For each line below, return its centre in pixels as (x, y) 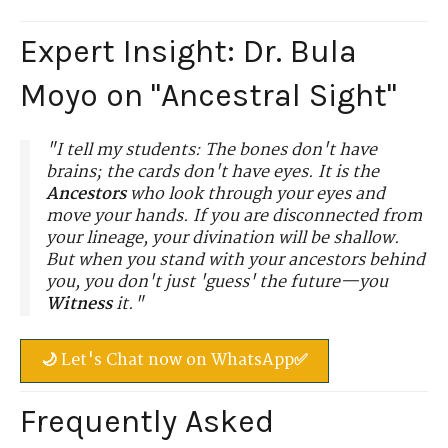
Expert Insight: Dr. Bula (188, 51)
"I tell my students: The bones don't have (211, 151)
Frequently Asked (147, 421)
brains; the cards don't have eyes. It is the (212, 173)
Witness (79, 305)
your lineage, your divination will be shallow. (223, 239)
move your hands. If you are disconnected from (234, 217)
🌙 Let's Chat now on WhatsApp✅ (174, 360)
